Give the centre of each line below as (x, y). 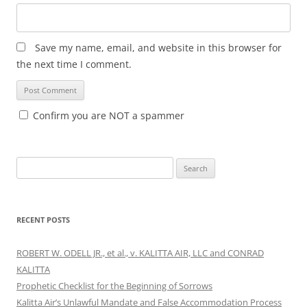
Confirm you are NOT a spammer (107, 115)
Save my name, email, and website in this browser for (158, 47)
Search (29, 164)
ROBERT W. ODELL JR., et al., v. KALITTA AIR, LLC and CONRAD (140, 253)
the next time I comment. (74, 64)
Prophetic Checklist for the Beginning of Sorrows (114, 285)
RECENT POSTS (43, 219)
